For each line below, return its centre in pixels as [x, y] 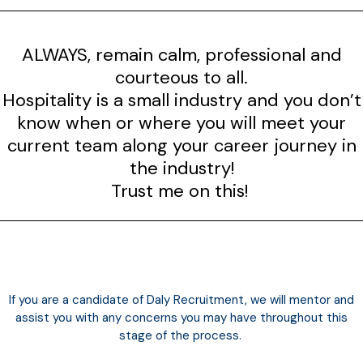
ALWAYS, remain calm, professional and [181, 54]
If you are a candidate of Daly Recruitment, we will [149, 299]
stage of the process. [180, 335]
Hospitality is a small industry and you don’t [181, 100]
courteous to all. [181, 77]
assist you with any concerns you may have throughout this [181, 317]
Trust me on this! [181, 190]
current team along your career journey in [181, 145]
